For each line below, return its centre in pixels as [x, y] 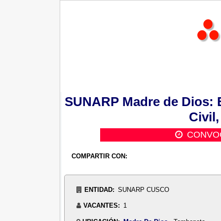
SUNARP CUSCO [143, 189]
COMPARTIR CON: [99, 156]
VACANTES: [101, 206]
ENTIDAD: [99, 189]
